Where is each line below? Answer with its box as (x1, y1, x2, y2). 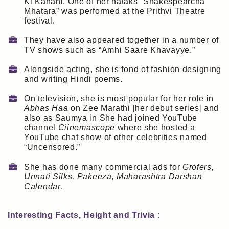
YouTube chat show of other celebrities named (24, 133, 207, 142)
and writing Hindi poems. (24, 75, 123, 84)
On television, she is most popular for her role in (24, 94, 214, 103)
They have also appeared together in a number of (24, 36, 219, 45)
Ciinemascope (58, 123, 116, 132)
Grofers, (182, 162, 214, 171)
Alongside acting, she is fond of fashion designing (24, 65, 222, 74)
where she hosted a (115, 123, 195, 132)
